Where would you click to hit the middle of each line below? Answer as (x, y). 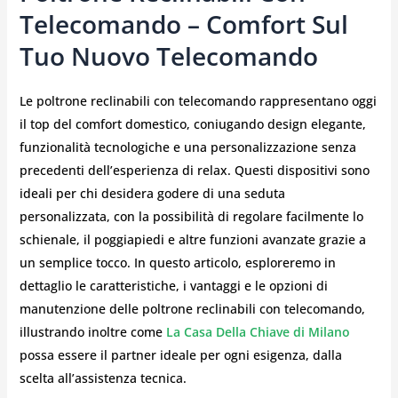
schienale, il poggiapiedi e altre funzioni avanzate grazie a (192, 239)
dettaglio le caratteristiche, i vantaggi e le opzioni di (173, 286)
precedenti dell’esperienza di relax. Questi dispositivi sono (194, 170)
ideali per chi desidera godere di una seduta (152, 193)
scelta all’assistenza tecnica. (103, 378)
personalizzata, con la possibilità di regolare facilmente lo (191, 216)
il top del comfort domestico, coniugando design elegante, (192, 124)
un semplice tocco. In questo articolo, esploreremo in (177, 263)
